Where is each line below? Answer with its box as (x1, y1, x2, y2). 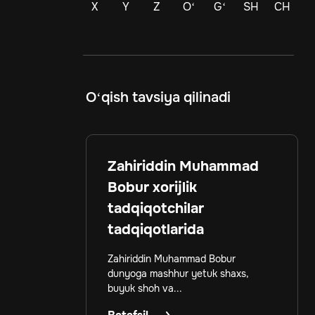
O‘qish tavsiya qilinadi (86, 89, 231, 107)
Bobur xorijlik (108, 179, 197, 197)
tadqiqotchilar (108, 200, 204, 218)
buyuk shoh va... (108, 282, 182, 295)
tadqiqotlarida (108, 221, 204, 239)
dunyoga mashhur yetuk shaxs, (108, 267, 249, 281)
